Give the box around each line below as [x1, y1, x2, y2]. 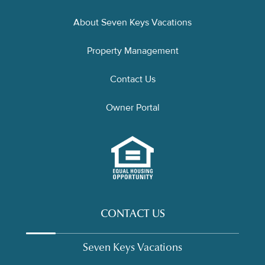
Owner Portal [105, 102, 160, 114]
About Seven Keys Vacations [73, 17, 192, 29]
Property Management [86, 45, 179, 57]
